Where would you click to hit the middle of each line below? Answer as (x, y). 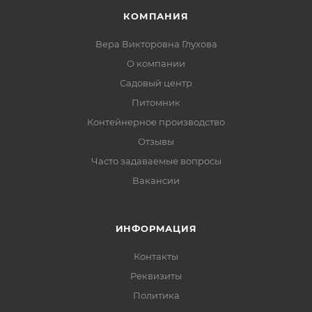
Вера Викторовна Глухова (156, 44)
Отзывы (156, 142)
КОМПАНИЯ (156, 16)
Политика (156, 296)
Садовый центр (156, 83)
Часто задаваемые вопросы (156, 161)
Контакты (156, 257)
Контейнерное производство (156, 122)
